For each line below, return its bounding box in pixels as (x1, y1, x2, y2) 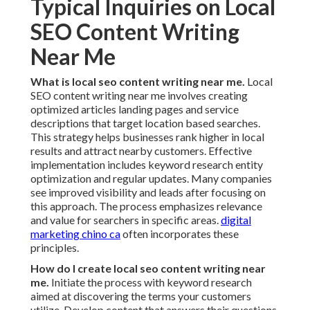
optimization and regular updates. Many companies (30, 172, 272, 185)
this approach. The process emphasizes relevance (30, 199, 262, 213)
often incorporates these (120, 227, 239, 241)
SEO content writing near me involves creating (30, 89, 248, 102)
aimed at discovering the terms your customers (30, 289, 251, 303)
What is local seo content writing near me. (30, 75, 245, 89)
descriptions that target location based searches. (30, 116, 260, 130)
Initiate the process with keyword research (49, 275, 252, 289)
